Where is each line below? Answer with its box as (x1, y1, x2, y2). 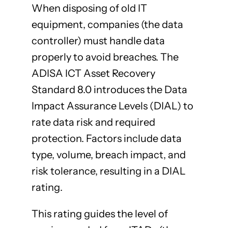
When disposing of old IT (31, 2, 147, 15)
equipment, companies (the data (31, 18, 183, 31)
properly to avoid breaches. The (31, 51, 179, 64)
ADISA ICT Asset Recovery (31, 67, 155, 80)
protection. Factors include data (31, 132, 182, 145)
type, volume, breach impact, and (31, 149, 186, 161)
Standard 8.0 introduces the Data (31, 83, 187, 96)
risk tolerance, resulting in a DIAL (31, 165, 186, 178)
